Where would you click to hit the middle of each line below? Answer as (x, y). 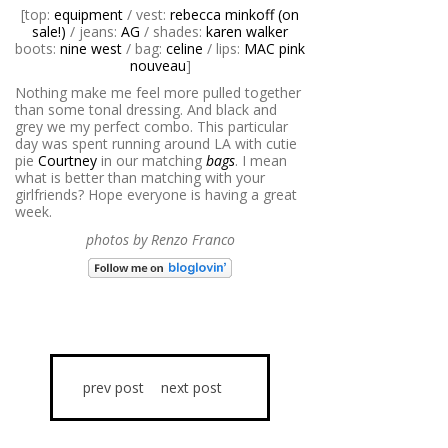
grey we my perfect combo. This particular (151, 127)
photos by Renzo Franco (160, 239)
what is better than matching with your (140, 178)
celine (184, 48)
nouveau (157, 65)
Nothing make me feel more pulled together (158, 93)
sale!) (49, 31)
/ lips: (223, 48)
